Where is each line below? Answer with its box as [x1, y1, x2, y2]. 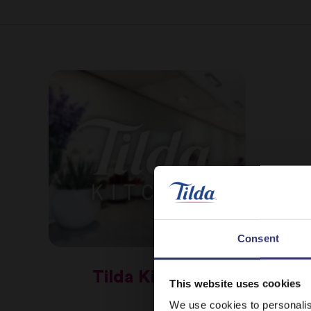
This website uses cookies [169, 277, 301, 289]
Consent [237, 232, 279, 244]
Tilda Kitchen [92, 268, 202, 286]
